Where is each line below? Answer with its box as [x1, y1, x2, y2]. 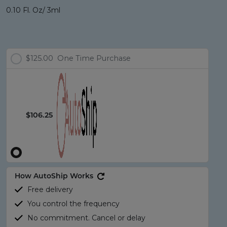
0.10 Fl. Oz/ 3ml [6, 6, 60, 15]
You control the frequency [27, 199, 120, 208]
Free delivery [27, 185, 73, 194]
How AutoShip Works [15, 173, 97, 180]
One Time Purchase [57, 54, 131, 63]
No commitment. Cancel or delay [27, 213, 145, 222]
